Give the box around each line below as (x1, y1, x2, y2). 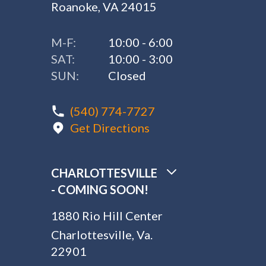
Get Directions (70, 121, 150, 135)
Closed (108, 68, 147, 83)
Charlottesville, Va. (51, 227, 153, 242)
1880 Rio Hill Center (51, 208, 163, 223)
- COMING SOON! (51, 182, 149, 197)
